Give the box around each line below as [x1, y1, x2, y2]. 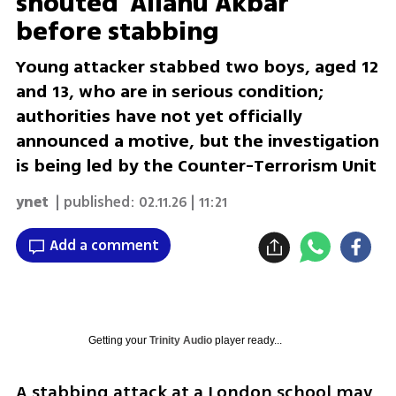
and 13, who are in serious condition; [15, 79, 324, 105]
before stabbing [15, 13, 219, 51]
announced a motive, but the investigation [15, 128, 379, 155]
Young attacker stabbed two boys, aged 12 [15, 54, 378, 80]
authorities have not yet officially [15, 103, 302, 130]
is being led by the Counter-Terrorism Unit [15, 153, 377, 179]
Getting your [88, 334, 149, 347]
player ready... [211, 334, 282, 347]
